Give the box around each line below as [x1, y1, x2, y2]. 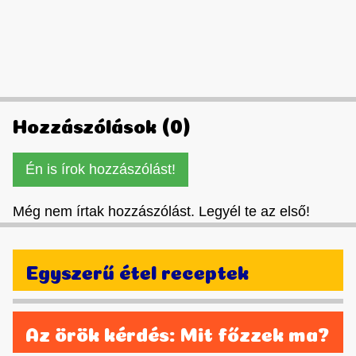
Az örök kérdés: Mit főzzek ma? [25, 327, 330, 338]
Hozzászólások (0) [13, 118, 190, 129]
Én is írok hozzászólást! [25, 161, 176, 177]
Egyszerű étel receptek [25, 265, 249, 276]
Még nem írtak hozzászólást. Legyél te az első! [13, 203, 310, 219]
